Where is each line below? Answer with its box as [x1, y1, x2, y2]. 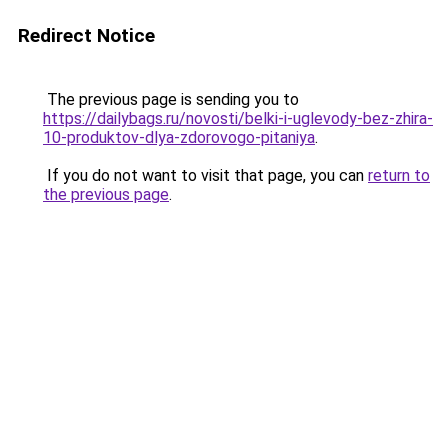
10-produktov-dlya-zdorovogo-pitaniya [43, 128, 315, 147]
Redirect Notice [18, 24, 155, 47]
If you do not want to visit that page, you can [43, 166, 368, 185]
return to [368, 166, 430, 185]
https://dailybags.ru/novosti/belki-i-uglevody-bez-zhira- [43, 109, 433, 128]
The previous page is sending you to [43, 90, 299, 109]
